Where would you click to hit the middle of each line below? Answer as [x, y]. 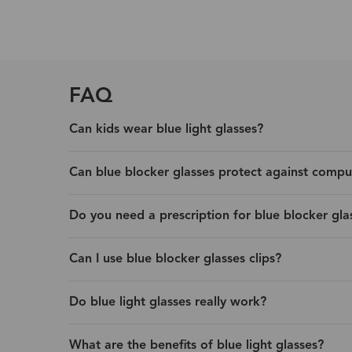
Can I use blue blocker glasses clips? [175, 260]
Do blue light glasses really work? [168, 303]
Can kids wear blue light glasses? [166, 130]
